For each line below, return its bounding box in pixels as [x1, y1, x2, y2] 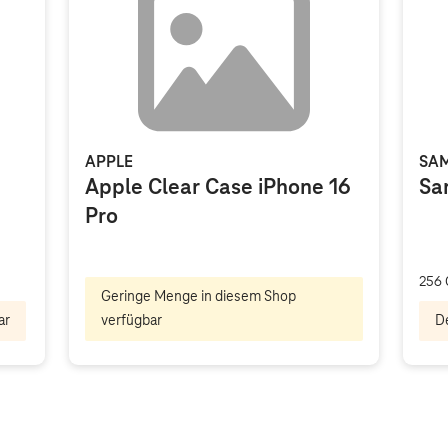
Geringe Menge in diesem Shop [101, 289, 297, 305]
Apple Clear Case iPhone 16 [85, 176, 352, 200]
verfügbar [101, 313, 163, 329]
